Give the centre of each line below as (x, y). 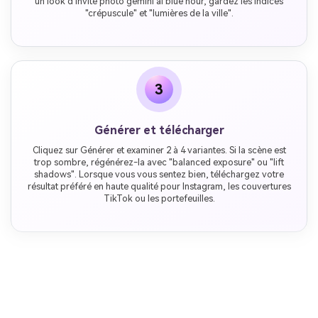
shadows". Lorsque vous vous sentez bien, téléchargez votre (159, 174)
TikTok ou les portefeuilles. (159, 198)
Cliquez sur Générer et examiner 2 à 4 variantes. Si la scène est (159, 150)
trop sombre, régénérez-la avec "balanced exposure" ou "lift (159, 162)
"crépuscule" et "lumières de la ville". (159, 13)
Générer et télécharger (159, 130)
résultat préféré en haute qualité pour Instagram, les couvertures (159, 186)
